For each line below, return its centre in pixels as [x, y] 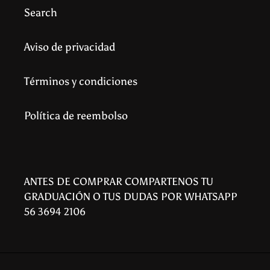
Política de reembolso [76, 116]
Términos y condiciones [81, 82]
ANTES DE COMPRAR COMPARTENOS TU [119, 181]
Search [41, 13]
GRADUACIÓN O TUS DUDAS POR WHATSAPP [131, 196]
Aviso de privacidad [70, 47]
